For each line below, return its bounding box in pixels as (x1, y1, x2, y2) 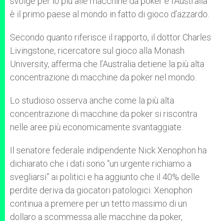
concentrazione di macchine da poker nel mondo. (10, 72, 196, 82)
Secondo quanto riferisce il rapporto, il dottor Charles (10, 32, 211, 42)
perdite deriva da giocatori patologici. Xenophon (10, 185, 192, 195)
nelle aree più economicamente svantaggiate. (10, 122, 183, 132)
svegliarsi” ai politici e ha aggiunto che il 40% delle (10, 172, 200, 182)
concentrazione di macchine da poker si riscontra (10, 109, 197, 119)
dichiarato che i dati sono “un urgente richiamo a (10, 158, 191, 169)
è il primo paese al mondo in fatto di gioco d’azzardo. (10, 9, 209, 19)
